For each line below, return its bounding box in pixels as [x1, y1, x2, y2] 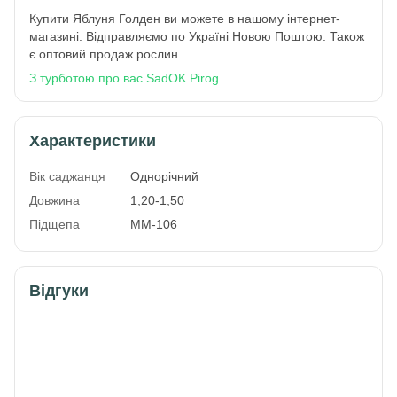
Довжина [29, 192, 80, 207]
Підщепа [29, 216, 80, 231]
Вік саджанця [29, 168, 105, 183]
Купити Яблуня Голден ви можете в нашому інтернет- [29, 11, 340, 26]
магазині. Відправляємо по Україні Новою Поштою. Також [29, 28, 364, 43]
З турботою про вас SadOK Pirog [29, 70, 219, 85]
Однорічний [130, 168, 198, 183]
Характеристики [29, 131, 156, 150]
